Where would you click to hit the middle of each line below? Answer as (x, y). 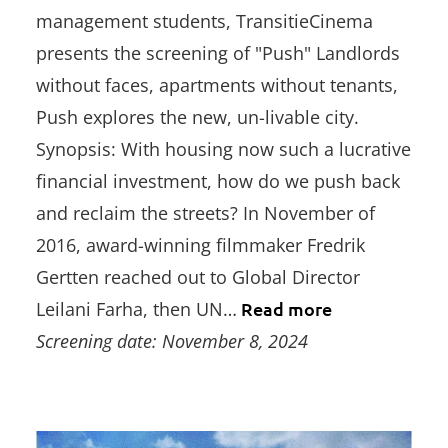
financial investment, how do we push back (218, 180)
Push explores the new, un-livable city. (197, 116)
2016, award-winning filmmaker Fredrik (200, 244)
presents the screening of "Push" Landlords (218, 52)
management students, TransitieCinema (204, 20)
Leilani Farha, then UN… (136, 308)
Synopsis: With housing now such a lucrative (223, 148)
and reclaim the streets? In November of (205, 212)
